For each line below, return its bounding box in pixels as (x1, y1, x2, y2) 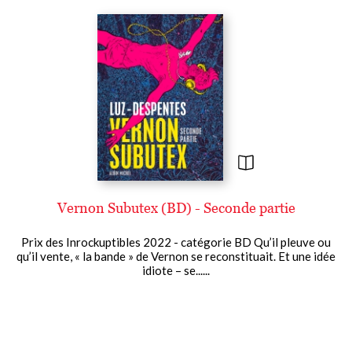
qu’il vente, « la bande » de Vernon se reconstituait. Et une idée (16, 248, 335, 263)
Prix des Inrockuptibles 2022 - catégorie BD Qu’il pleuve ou (21, 234, 331, 249)
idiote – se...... (142, 262, 210, 277)
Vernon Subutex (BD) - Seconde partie (57, 199, 295, 216)
